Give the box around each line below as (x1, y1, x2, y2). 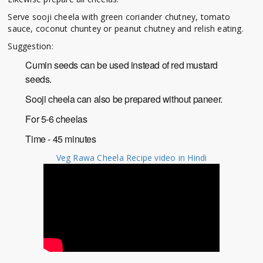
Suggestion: (8, 41, 53, 52)
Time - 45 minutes (25, 132, 96, 146)
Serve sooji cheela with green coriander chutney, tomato (8, 11, 230, 23)
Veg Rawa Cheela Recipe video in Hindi (56, 152, 207, 164)
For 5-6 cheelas (25, 112, 87, 126)
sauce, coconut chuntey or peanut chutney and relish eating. (8, 23, 247, 35)
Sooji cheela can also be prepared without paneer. (25, 92, 225, 106)
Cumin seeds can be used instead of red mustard (25, 58, 218, 72)
